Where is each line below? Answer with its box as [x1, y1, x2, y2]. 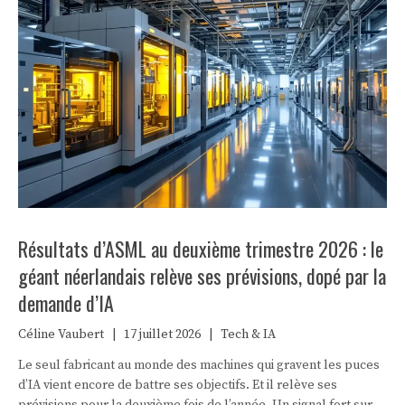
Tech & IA [221, 325, 276, 343]
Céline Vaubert [18, 325, 104, 343]
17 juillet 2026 [124, 325, 201, 343]
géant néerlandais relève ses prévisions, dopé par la [18, 260, 386, 290]
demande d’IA [18, 287, 114, 317]
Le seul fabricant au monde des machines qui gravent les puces [18, 356, 380, 373]
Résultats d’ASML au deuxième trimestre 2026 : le [18, 233, 383, 263]
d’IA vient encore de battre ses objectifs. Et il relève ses [18, 376, 337, 393]
